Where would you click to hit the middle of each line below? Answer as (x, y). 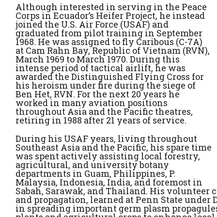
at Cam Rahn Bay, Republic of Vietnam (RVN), (113, 50)
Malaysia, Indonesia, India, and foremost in (109, 182)
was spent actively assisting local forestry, (108, 156)
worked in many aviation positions (92, 103)
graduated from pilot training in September (109, 33)
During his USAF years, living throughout (106, 139)
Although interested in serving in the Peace (111, 7)
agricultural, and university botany (92, 165)
